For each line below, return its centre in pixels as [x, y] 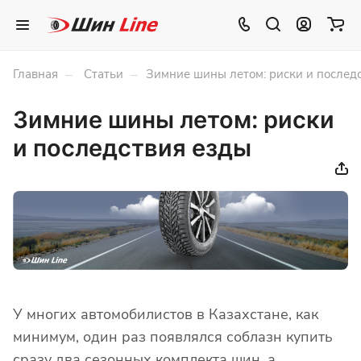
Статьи [102, 74]
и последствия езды [132, 148]
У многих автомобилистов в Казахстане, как [166, 314]
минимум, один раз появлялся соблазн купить [173, 336]
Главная [35, 74]
